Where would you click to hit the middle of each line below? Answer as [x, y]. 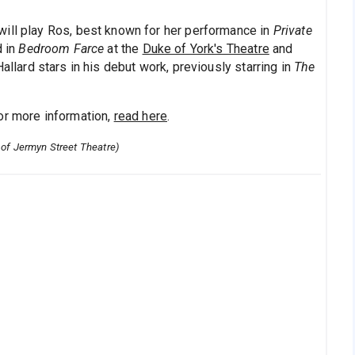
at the [123, 49]
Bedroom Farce [61, 49]
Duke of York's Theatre [206, 49]
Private [292, 31]
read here [140, 116]
